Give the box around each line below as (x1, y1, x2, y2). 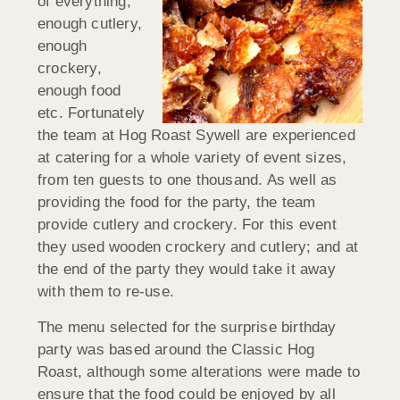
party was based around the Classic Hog (37, 340, 315, 358)
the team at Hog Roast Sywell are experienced (37, 127, 355, 145)
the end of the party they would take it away (37, 261, 336, 279)
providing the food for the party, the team (37, 194, 316, 212)
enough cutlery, (37, 15, 142, 33)
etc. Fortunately (37, 104, 146, 122)
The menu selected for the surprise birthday (37, 318, 337, 336)
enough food (37, 82, 121, 100)
